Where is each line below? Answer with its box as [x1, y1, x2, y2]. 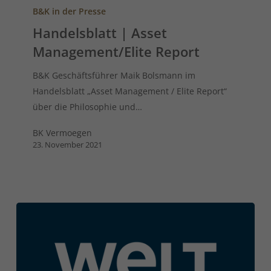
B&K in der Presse [33, 5, 106, 17]
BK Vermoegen [33, 126, 93, 139]
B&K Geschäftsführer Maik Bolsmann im [33, 69, 196, 81]
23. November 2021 [33, 139, 103, 150]
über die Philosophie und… [33, 100, 143, 113]
